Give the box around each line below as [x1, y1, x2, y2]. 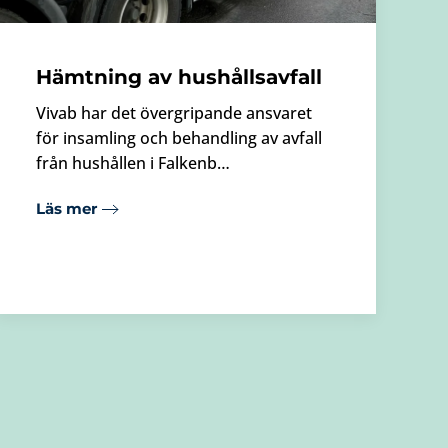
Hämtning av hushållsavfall [36, 64, 322, 89]
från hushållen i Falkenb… [36, 151, 230, 174]
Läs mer [36, 199, 97, 219]
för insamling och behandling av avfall [36, 126, 322, 149]
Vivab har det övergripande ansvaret [36, 101, 312, 124]
